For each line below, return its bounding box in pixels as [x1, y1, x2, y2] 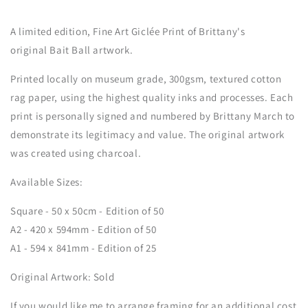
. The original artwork [183, 128, 285, 141]
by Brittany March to [199, 109, 296, 122]
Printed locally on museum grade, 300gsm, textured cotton [10, 72, 282, 85]
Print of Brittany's [162, 25, 245, 38]
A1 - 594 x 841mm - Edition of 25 [10, 241, 157, 254]
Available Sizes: [10, 175, 83, 188]
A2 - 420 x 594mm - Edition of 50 [10, 223, 157, 236]
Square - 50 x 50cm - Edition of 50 [10, 204, 164, 217]
